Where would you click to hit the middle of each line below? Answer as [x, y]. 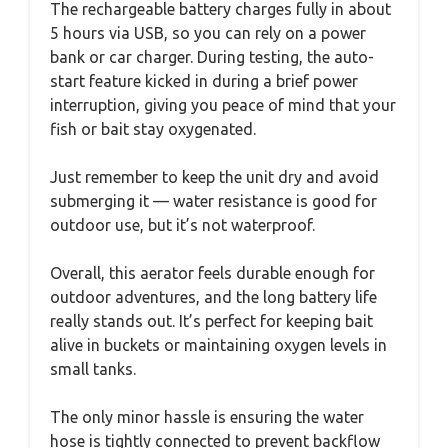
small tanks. [93, 368]
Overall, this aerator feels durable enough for [212, 272]
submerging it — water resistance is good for [213, 200]
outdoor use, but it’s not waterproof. [182, 224]
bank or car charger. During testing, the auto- [212, 56]
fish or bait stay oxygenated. [153, 128]
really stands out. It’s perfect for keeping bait [211, 320]
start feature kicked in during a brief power [204, 80]
